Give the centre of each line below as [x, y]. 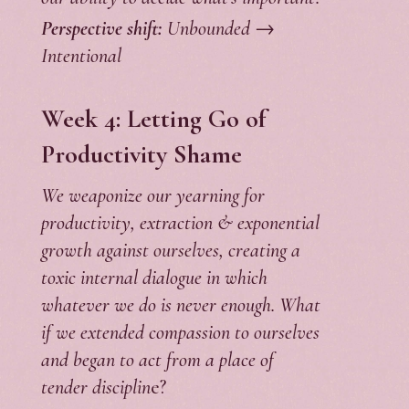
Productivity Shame [141, 155]
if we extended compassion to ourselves [180, 333]
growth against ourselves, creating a [170, 251]
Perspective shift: [101, 29]
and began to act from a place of [157, 360]
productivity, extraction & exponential [180, 223]
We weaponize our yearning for [152, 196]
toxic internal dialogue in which [154, 278]
